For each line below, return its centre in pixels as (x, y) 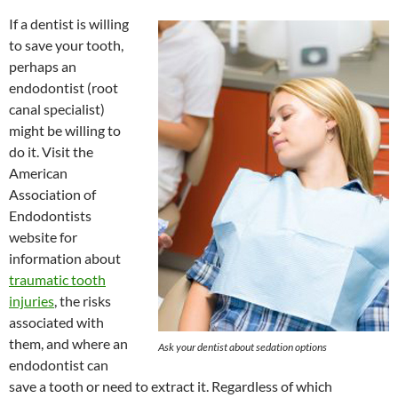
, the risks (83, 301)
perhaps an (43, 66)
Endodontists (50, 215)
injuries (32, 301)
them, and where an (68, 343)
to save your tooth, (66, 45)
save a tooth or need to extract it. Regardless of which (171, 386)
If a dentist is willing (69, 24)
